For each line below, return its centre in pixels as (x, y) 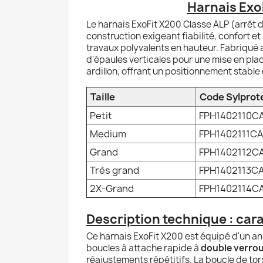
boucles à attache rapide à (144, 248)
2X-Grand (112, 188)
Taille (103, 97)
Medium (108, 134)
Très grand (114, 170)
